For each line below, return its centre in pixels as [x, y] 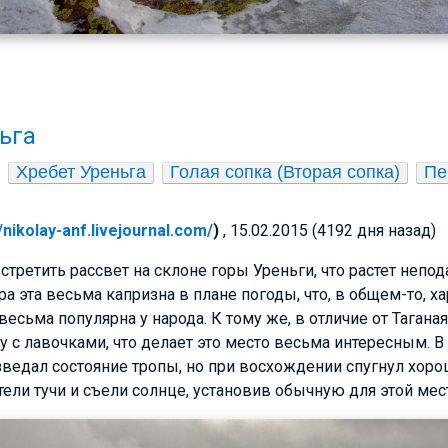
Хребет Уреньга [81, 172]
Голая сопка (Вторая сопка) [285, 172]
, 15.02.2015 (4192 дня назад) [329, 231]
